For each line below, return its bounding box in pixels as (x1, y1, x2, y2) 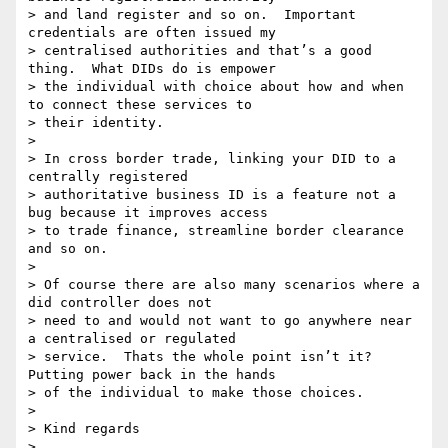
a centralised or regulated (28, 331, 236, 347)
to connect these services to (28, 97, 252, 113)
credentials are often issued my (28, 25, 276, 41)
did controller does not (28, 295, 212, 311)
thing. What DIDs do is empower (28, 61, 276, 77)
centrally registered (28, 169, 188, 185)
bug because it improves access (28, 205, 268, 221)
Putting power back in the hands (28, 367, 276, 383)
